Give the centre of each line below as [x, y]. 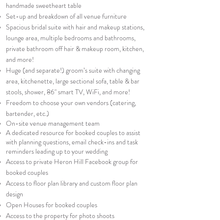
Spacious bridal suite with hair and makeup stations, [75, 27]
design [14, 194]
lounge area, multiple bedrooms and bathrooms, [71, 38]
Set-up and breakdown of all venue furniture [66, 16]
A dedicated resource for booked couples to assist [73, 133]
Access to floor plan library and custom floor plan [72, 183]
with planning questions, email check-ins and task [72, 142]
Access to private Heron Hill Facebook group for [72, 162]
